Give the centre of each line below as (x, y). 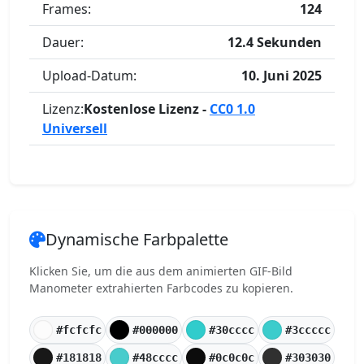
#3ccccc (308, 329)
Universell (75, 128)
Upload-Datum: (89, 76)
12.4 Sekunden (275, 42)
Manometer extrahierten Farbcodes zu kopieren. (161, 288)
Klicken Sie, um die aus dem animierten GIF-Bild (161, 271)
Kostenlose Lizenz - (147, 109)
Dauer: (63, 42)
